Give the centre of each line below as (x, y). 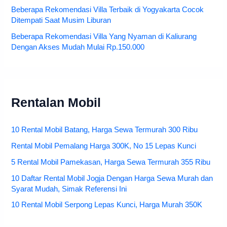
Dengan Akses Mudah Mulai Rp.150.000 (78, 47)
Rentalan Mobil (56, 102)
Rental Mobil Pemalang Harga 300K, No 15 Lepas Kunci (104, 146)
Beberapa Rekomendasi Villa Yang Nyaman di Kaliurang (104, 36)
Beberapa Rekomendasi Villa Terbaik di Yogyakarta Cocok (108, 9)
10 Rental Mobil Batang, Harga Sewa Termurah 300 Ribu (105, 129)
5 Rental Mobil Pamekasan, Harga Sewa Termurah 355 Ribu (111, 162)
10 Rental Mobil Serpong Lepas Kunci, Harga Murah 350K (107, 205)
